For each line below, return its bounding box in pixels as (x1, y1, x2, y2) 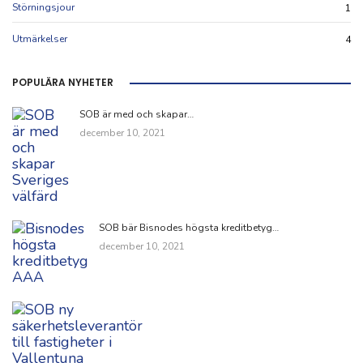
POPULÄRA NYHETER (12, 75, 113, 89)
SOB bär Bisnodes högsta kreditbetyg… (99, 220, 279, 234)
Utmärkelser (12, 32, 67, 46)
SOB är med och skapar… (79, 107, 194, 121)
